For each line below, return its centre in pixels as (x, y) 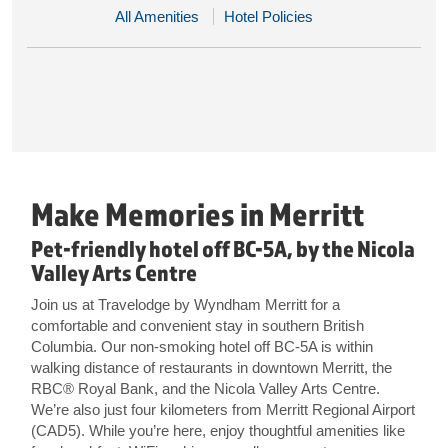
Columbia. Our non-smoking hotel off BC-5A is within (201, 346)
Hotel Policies (268, 16)
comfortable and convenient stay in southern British (197, 325)
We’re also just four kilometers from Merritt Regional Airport (222, 409)
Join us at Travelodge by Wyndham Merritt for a (185, 304)
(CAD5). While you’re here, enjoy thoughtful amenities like (217, 430)
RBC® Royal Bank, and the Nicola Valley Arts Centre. (205, 388)
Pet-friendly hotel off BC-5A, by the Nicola (222, 248)
